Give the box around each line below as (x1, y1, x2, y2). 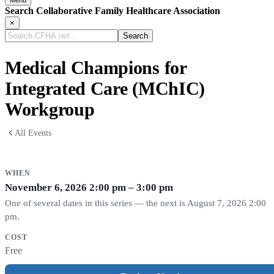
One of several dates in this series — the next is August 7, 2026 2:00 (5, 198, 266, 209)
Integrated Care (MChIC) (5, 78, 206, 98)
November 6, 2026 (5, 182, 89, 194)
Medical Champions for (5, 57, 187, 78)
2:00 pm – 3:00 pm (89, 182, 173, 194)
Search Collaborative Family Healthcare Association (5, 5, 220, 16)
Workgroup (5, 98, 95, 119)
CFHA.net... (4, 39, 53, 50)
